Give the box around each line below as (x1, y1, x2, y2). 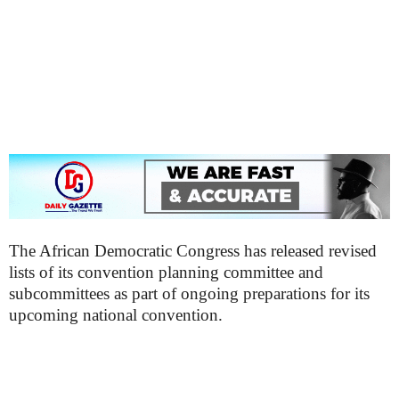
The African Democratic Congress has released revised (9, 241, 377, 260)
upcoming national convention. (9, 305, 223, 324)
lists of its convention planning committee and (9, 263, 323, 281)
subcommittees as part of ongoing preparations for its (9, 284, 370, 303)
